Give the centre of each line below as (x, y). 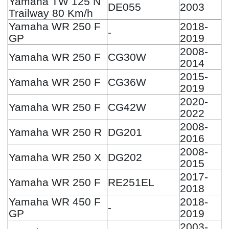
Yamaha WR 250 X (55, 157)
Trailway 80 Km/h (51, 13)
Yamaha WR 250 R (55, 132)
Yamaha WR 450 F (55, 201)
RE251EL (131, 182)
